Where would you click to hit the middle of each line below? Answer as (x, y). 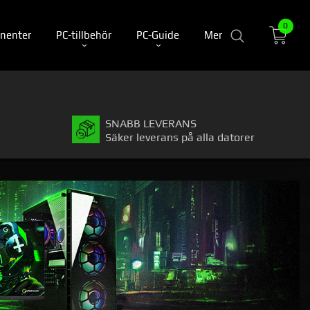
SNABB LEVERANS (151, 124)
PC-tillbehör (84, 35)
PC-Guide (158, 35)
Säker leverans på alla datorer (180, 138)
